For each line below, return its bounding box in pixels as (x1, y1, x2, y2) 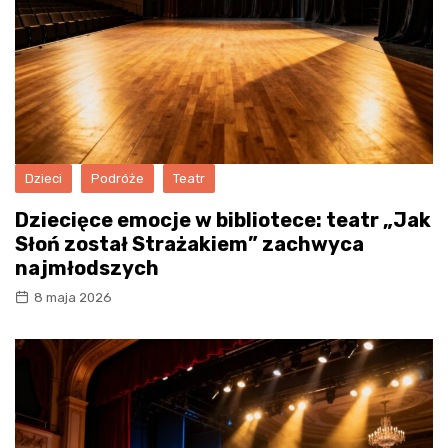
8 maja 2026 (34, 290, 112, 305)
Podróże (91, 171, 144, 186)
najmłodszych (15, 256, 159, 280)
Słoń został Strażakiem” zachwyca (15, 232, 364, 256)
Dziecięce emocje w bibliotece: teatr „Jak (15, 208, 431, 232)
